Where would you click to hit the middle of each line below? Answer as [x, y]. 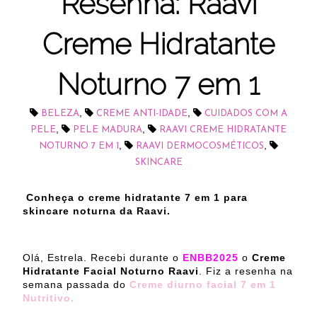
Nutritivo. [48, 298]
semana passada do [74, 285]
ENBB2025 [209, 258]
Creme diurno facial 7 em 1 [203, 285]
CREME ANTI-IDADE [142, 114]
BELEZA [60, 114]
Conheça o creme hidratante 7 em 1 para [137, 198]
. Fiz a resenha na [246, 271]
